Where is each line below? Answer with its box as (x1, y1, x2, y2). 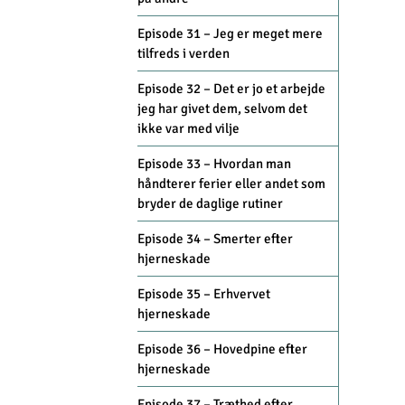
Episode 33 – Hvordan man (137, 155, 291, 173)
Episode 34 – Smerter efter (137, 231, 293, 248)
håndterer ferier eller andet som (137, 175, 325, 193)
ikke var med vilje (137, 120, 240, 137)
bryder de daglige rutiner (137, 195, 283, 212)
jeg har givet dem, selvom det (137, 100, 307, 118)
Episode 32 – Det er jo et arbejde (137, 80, 325, 98)
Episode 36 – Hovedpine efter (137, 341, 307, 358)
